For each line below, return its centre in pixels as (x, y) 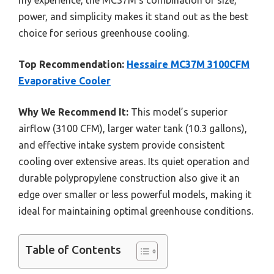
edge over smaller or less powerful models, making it (135, 194)
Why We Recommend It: (73, 112)
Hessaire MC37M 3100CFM (188, 64)
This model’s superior (178, 112)
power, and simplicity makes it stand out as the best (133, 16)
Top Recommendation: (71, 64)
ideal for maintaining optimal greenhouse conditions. (136, 211)
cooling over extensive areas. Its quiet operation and (134, 161)
